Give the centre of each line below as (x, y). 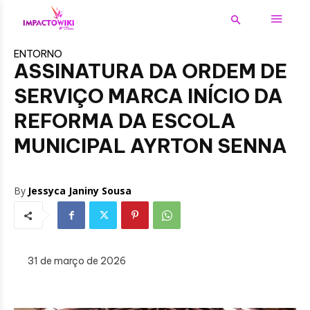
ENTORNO (38, 54)
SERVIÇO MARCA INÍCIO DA (148, 96)
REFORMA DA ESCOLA (125, 121)
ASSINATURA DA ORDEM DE (151, 71)
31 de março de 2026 (77, 261)
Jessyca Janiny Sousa (80, 191)
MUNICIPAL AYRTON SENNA (151, 146)
